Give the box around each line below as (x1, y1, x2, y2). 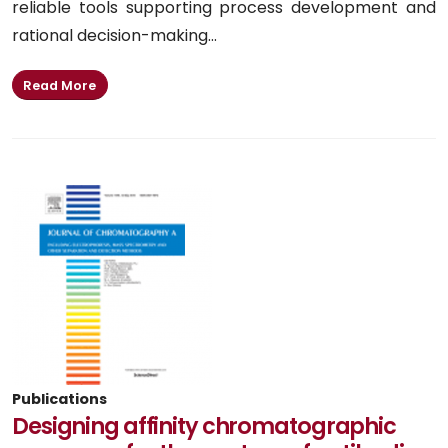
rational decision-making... (12, 23, 217, 47)
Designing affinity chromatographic (12, 410, 396, 443)
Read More (23, 76, 97, 94)
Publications (12, 389, 107, 410)
